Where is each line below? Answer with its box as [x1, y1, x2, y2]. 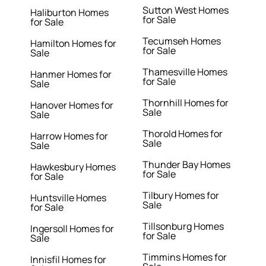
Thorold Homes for [142, 127, 223, 141]
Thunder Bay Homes [142, 158, 230, 172]
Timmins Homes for [142, 251, 227, 264]
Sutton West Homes [142, 4, 229, 17]
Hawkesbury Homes [30, 160, 116, 174]
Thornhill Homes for [142, 96, 229, 110]
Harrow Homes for [30, 129, 109, 143]
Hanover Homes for [30, 99, 114, 112]
